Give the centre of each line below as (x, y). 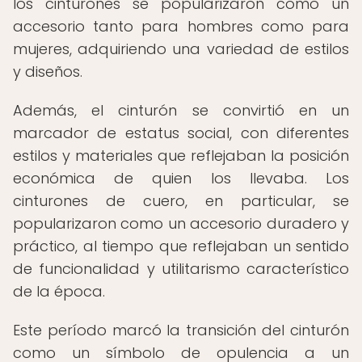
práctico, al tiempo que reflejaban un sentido (181, 246)
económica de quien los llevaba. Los (181, 178)
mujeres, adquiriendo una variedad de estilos (181, 49)
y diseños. (48, 72)
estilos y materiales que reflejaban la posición (181, 156)
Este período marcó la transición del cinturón (181, 330)
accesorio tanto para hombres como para (181, 26)
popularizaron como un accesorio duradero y (181, 223)
